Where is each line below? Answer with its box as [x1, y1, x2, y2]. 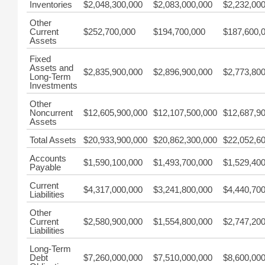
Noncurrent [30, 108, 73, 118]
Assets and [30, 63, 73, 73]
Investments [30, 80, 77, 91]
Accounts [30, 153, 66, 163]
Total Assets [30, 135, 76, 145]
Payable [30, 162, 61, 172]
